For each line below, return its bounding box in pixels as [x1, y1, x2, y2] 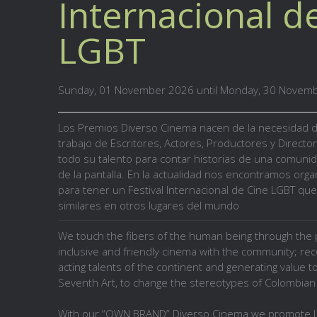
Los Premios [58, 120, 121, 134]
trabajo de [58, 136, 110, 150]
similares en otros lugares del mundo [58, 198, 239, 212]
